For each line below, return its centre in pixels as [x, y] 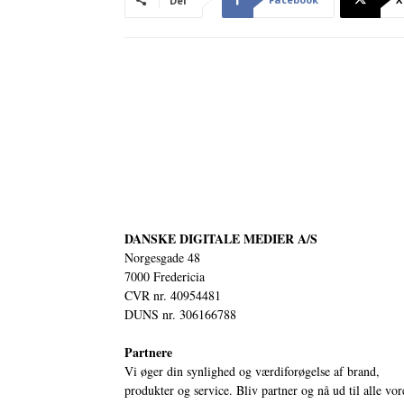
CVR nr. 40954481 [173, 295]
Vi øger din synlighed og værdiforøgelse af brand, [252, 371]
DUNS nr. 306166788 [180, 314]
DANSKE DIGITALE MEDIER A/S [221, 238]
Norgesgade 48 [162, 257]
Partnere [148, 352]
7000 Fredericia [165, 276]
